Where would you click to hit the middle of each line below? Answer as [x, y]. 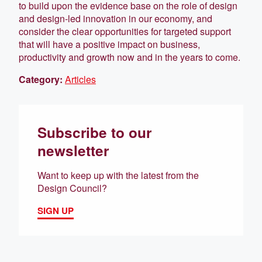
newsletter [73, 150]
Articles [80, 79]
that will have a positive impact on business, [109, 44]
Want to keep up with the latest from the [118, 175]
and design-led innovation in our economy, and [116, 18]
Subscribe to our [94, 132]
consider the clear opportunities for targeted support [125, 31]
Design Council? [72, 188]
